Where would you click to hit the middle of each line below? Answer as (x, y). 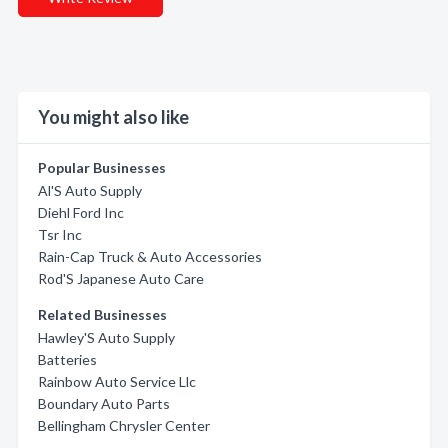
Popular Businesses (102, 167)
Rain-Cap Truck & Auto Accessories (150, 256)
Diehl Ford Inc (81, 212)
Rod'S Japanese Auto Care (121, 278)
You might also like (113, 117)
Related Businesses (102, 314)
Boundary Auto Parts (104, 403)
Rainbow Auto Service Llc (117, 381)
